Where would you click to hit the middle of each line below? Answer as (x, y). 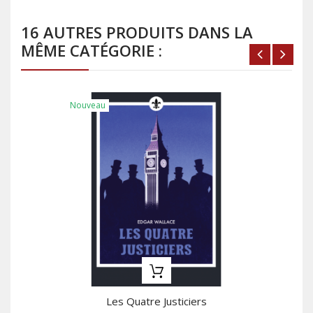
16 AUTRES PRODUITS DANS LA (137, 32)
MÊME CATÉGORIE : (92, 51)
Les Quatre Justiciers (156, 301)
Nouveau (88, 105)
